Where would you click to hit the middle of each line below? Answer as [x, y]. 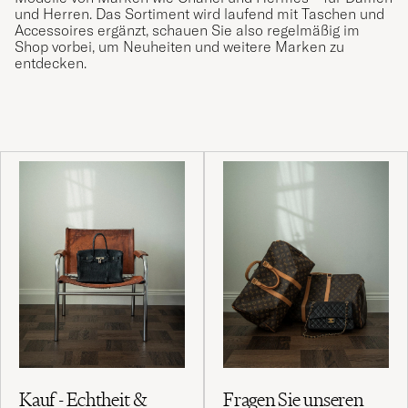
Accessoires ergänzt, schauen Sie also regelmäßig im [187, 30]
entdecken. [51, 62]
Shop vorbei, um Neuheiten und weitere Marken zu [179, 46]
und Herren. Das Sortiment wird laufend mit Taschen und [199, 13]
